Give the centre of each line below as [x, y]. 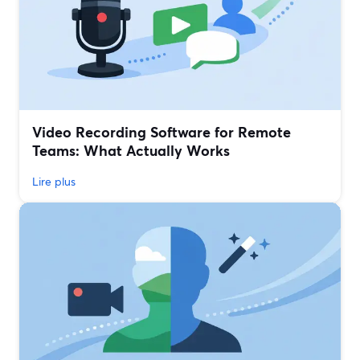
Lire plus [54, 182]
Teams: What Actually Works [131, 151]
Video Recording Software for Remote [162, 132]
